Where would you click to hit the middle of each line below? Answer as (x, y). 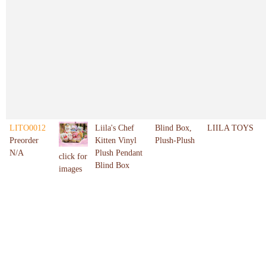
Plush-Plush (175, 141)
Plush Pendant (119, 153)
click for (73, 156)
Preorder (24, 141)
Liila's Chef (115, 128)
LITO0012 (28, 128)
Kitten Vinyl (116, 141)
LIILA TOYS (230, 128)
